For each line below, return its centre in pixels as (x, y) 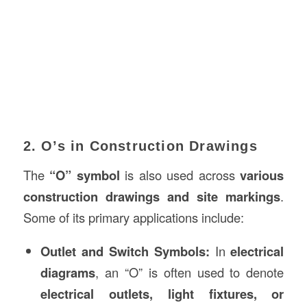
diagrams (67, 273)
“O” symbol (85, 175)
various (262, 175)
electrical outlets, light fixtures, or (162, 294)
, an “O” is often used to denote (189, 272)
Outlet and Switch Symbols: (125, 251)
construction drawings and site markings (152, 196)
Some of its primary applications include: (133, 217)
